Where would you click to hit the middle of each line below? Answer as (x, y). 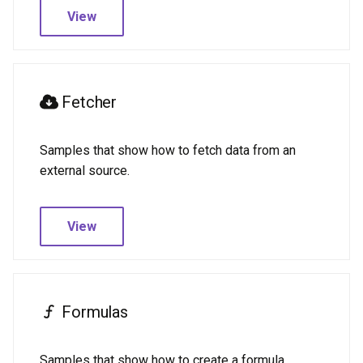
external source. (85, 171)
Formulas (93, 312)
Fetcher (87, 102)
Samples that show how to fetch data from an (168, 150)
